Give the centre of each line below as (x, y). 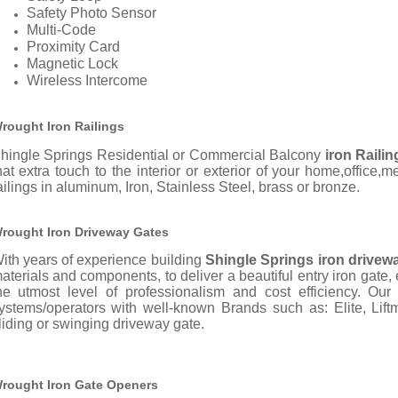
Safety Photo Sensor (91, 13)
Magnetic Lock (72, 64)
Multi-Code (61, 30)
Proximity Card (73, 47)
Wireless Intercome (87, 81)
